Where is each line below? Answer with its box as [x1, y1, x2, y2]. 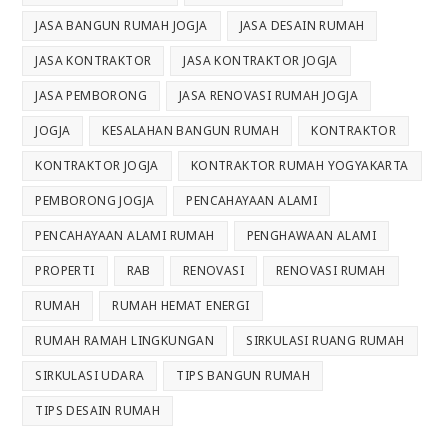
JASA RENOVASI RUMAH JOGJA [179, 86, 359, 104]
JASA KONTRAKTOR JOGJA [183, 51, 338, 69]
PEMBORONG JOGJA [35, 191, 155, 209]
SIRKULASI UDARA [35, 366, 145, 384]
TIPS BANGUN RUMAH [176, 366, 311, 384]
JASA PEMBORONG [35, 86, 148, 104]
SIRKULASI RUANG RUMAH [246, 331, 405, 349]
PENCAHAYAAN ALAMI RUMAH [35, 226, 215, 244]
